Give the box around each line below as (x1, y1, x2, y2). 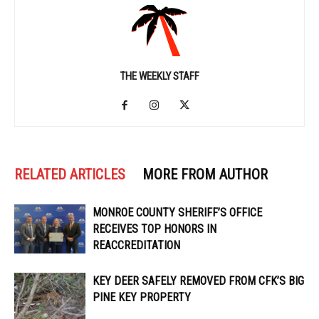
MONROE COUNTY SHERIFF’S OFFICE (93, 206, 262, 220)
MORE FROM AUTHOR (142, 166, 268, 184)
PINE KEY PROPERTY (93, 291, 191, 305)
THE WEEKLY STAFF (120, 70, 199, 83)
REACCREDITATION (93, 239, 180, 253)
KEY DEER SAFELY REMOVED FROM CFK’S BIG (93, 274, 304, 288)
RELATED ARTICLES (14, 166, 125, 184)
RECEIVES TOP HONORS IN (93, 222, 216, 236)
